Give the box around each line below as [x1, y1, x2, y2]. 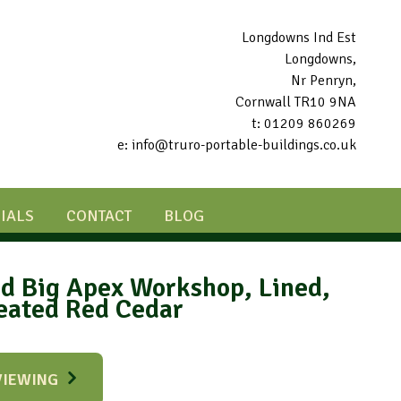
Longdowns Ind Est [242, 29, 356, 47]
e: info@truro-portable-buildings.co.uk [117, 136, 356, 154]
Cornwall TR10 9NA [235, 93, 356, 111]
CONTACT [65, 206, 132, 226]
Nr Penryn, [291, 72, 356, 90]
